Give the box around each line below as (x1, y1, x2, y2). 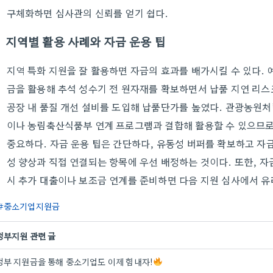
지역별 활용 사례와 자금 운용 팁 (5, 33, 166, 50)
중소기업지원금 (3, 200, 60, 212)
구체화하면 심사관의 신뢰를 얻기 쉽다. (6, 5, 169, 20)
